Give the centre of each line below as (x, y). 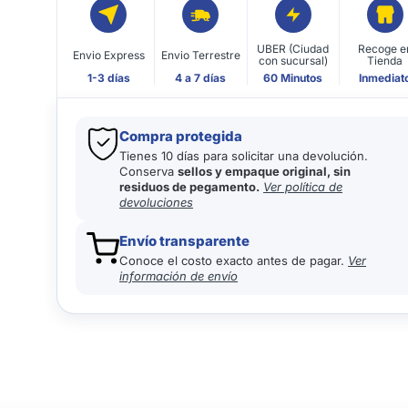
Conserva (149, 171)
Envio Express (108, 55)
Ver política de (303, 187)
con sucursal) (293, 61)
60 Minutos (293, 78)
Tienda (385, 61)
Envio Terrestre (200, 55)
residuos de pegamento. (190, 187)
